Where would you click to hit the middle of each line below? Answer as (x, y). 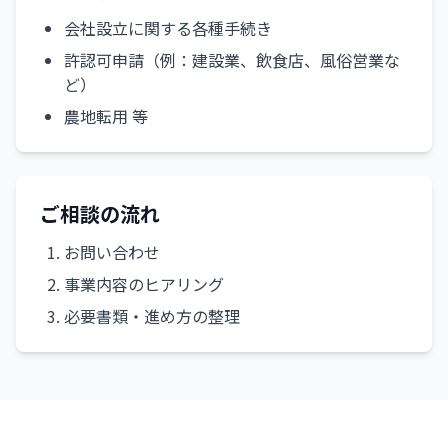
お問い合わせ (112, 252)
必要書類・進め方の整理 (152, 316)
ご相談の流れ (100, 213)
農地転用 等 (106, 116)
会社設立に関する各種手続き (168, 28)
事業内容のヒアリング (144, 284)
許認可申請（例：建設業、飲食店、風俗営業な (232, 60)
